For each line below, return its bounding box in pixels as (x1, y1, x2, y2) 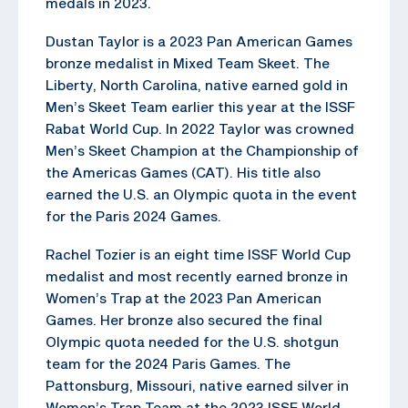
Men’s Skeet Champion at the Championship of (46, 141, 359, 158)
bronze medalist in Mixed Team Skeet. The (46, 54, 330, 71)
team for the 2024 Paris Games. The (46, 354, 291, 372)
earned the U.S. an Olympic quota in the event (46, 185, 357, 202)
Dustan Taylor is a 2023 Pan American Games (46, 32, 352, 49)
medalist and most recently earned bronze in (46, 267, 348, 284)
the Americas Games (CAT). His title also (46, 163, 321, 180)
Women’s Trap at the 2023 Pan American (46, 289, 321, 306)
